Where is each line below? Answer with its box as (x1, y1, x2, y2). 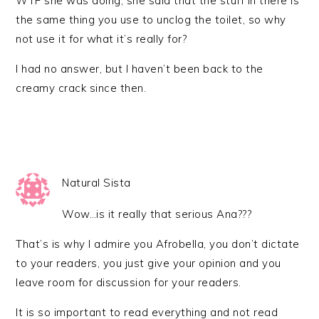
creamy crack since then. (16, 81, 147, 95)
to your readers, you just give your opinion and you (16, 256, 281, 270)
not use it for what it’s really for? (16, 32, 187, 46)
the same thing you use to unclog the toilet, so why (16, 13, 286, 26)
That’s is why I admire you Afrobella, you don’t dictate (16, 237, 300, 251)
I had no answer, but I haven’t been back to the (16, 62, 263, 75)
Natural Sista (62, 176, 131, 189)
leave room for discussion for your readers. (16, 276, 241, 289)
